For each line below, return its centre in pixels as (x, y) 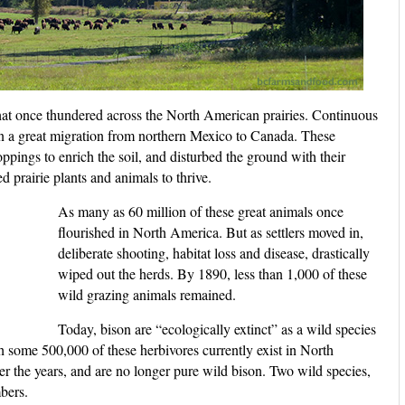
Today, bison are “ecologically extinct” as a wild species (217, 329)
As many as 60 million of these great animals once (201, 211)
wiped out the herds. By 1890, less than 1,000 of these (212, 273)
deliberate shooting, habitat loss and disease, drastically (214, 253)
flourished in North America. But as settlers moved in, (211, 232)
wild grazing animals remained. (147, 294)
